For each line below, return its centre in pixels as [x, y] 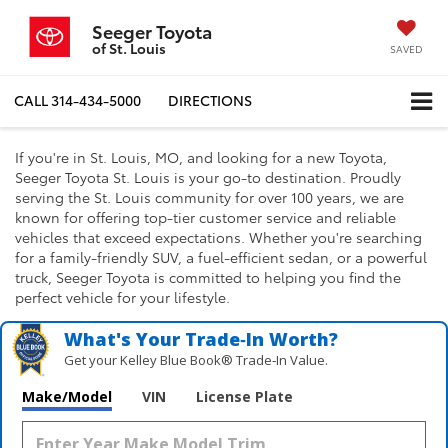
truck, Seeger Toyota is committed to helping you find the [208, 276]
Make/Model [67, 396]
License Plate [244, 396]
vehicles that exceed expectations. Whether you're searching [218, 236]
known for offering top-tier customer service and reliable [205, 216]
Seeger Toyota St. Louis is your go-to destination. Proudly [208, 176]
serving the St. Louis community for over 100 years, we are [209, 196]
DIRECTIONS [210, 100]
